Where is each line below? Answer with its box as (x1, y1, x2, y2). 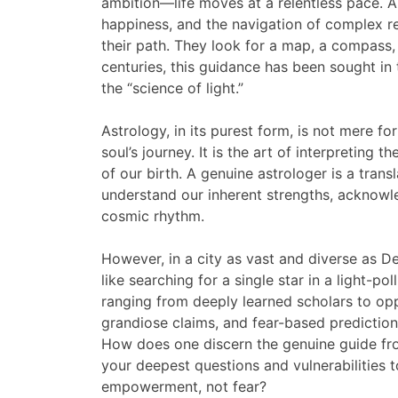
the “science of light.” (101, 79, 243, 98)
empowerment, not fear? (101, 378, 267, 396)
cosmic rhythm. (101, 207, 204, 226)
